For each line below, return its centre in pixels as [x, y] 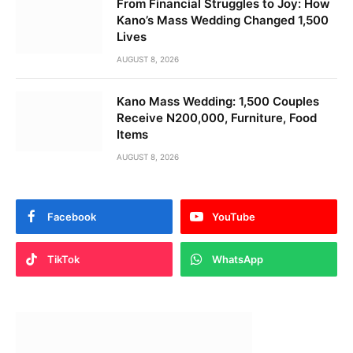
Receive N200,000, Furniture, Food [217, 118]
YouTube [234, 217]
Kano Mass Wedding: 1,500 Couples [218, 102]
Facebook [72, 217]
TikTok [63, 260]
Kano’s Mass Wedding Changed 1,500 [223, 20]
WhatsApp [238, 260]
